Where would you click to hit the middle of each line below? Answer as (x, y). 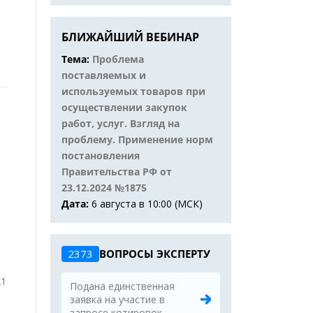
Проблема (118, 59)
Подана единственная (122, 286)
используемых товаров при (133, 91)
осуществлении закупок (124, 107)
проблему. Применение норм (137, 139)
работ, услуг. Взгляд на (121, 123)
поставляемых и (104, 75)
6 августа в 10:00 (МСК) (147, 204)
